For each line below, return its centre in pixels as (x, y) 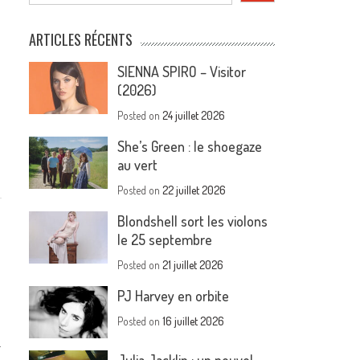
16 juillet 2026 (194, 321)
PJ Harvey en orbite (174, 296)
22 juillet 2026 (194, 190)
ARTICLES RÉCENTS (81, 39)
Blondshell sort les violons (193, 221)
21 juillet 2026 (193, 265)
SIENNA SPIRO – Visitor (182, 72)
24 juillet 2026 (194, 115)
